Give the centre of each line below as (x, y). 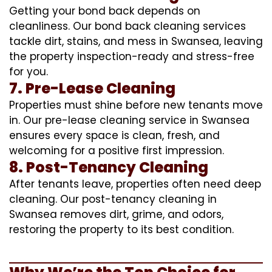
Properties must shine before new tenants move (136, 105)
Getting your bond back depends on (105, 11)
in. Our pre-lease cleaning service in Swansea (129, 120)
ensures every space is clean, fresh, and (114, 135)
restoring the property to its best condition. (121, 229)
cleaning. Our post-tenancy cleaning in (113, 199)
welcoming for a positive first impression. (117, 150)
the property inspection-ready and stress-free (132, 56)
